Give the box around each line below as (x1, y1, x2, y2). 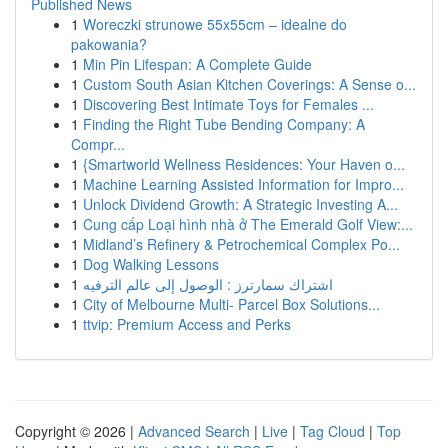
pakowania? (71, 34, 147, 54)
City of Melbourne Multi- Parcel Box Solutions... (83, 294, 380, 314)
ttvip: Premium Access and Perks (83, 314, 291, 334)
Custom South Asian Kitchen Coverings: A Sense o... (83, 74, 416, 94)
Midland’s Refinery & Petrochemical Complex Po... (83, 234, 400, 254)
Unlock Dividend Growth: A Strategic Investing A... (83, 194, 398, 214)
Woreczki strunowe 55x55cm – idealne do (83, 14, 347, 34)
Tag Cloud (300, 421, 365, 441)
